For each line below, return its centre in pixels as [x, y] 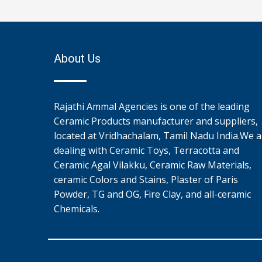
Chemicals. [77, 208]
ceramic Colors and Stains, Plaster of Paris [146, 179]
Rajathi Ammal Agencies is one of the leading [152, 106]
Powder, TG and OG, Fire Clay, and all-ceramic [152, 194]
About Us [77, 58]
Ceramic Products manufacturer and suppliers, [156, 121]
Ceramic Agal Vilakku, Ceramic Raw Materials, [153, 165]
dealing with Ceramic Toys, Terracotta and [146, 150]
